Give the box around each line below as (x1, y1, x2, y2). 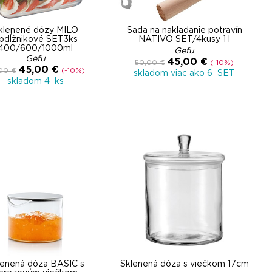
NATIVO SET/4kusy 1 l (138, 35, 230, 44)
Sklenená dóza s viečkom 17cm (120, 260, 249, 268)
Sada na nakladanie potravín (126, 26, 242, 35)
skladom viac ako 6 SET (134, 69, 235, 78)
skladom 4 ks (7, 77, 64, 86)
